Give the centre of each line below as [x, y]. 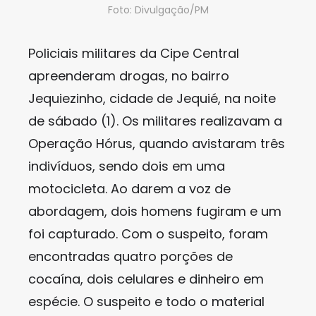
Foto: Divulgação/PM [158, 10]
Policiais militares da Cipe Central [134, 53]
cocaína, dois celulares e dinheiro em [146, 279]
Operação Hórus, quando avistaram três [157, 144]
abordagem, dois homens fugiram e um [155, 211]
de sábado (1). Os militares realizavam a [155, 121]
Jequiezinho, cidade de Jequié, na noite [152, 98]
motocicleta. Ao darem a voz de [129, 189]
